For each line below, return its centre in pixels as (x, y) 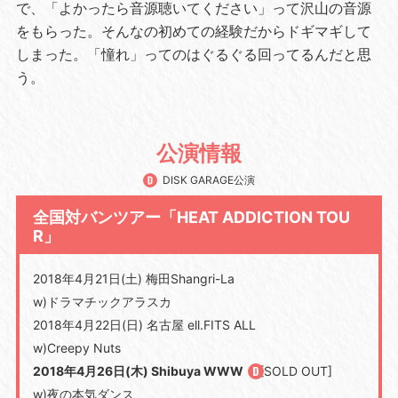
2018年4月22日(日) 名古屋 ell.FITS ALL (144, 324)
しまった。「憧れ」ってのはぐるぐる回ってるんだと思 (193, 54)
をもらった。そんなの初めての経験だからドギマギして (193, 31)
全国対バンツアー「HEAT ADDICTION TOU (191, 217)
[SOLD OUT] (295, 370)
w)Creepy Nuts (76, 347)
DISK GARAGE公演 (207, 180)
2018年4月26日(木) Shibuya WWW (138, 370)
